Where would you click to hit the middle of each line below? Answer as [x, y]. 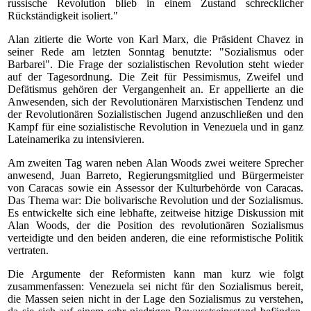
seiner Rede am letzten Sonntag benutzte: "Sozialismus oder [155, 52]
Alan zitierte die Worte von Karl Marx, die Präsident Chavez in [155, 39]
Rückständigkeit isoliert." [63, 16]
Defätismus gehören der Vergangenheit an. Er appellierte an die [155, 89]
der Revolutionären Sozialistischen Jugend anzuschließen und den [155, 114]
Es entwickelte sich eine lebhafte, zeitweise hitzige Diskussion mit [155, 213]
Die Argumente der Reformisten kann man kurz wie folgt [155, 274]
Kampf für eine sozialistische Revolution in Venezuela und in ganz [155, 127]
